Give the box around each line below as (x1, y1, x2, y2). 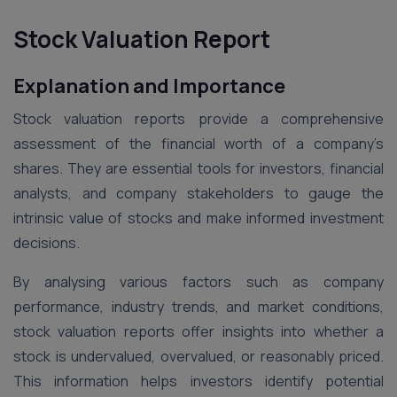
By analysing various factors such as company (13, 272, 384, 292)
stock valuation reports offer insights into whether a (13, 322, 384, 341)
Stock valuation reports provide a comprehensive (13, 109, 384, 128)
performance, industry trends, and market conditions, (13, 297, 384, 316)
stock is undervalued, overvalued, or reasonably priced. (13, 346, 384, 366)
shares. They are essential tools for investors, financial (13, 159, 384, 178)
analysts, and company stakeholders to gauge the (13, 183, 384, 203)
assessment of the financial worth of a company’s (13, 134, 384, 153)
